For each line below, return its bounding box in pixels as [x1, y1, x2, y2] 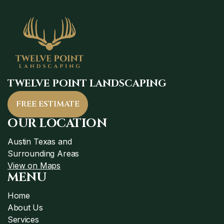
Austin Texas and [7, 136, 72, 146]
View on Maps [7, 160, 61, 170]
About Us [7, 202, 43, 212]
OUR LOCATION [7, 115, 107, 131]
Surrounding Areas [7, 148, 79, 158]
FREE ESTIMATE [16, 98, 79, 109]
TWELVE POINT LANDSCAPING [7, 76, 166, 90]
